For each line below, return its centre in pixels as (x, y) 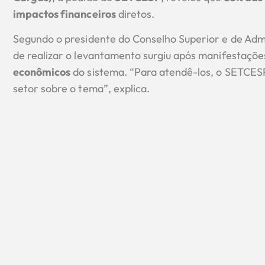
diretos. (135, 14)
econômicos (42, 72)
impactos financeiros (64, 14)
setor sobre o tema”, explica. (82, 89)
